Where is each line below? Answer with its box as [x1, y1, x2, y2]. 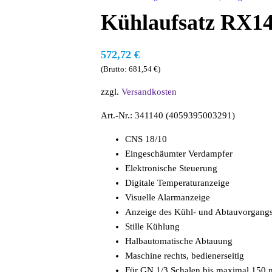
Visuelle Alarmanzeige [125, 192, 211, 202]
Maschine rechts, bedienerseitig [125, 251, 245, 260]
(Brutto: [101, 64, 129, 73]
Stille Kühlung [125, 222, 180, 231]
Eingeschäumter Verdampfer [125, 149, 233, 158]
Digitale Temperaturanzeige [125, 178, 230, 188]
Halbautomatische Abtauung [125, 236, 233, 246]
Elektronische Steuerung [125, 163, 218, 173]
